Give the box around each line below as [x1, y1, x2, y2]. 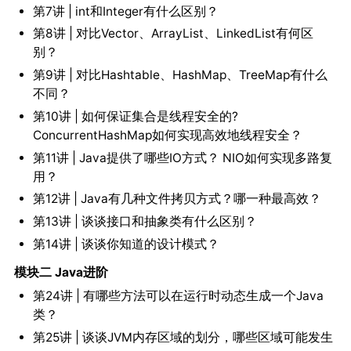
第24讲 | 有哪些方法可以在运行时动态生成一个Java [32, 288, 324, 303]
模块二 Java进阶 [13, 264, 108, 280]
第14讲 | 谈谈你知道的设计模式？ [32, 236, 219, 251]
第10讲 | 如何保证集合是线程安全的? [32, 108, 238, 124]
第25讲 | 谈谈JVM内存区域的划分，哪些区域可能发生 [32, 329, 333, 345]
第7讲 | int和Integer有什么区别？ [32, 3, 219, 19]
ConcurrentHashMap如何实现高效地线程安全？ [32, 127, 302, 143]
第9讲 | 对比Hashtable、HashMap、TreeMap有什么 [32, 67, 327, 83]
